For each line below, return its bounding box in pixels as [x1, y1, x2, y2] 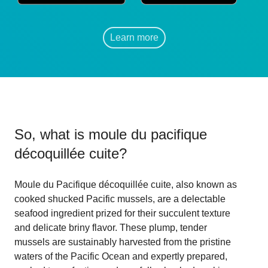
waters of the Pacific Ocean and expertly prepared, [14, 251, 227, 261]
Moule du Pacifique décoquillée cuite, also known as [14, 179, 237, 190]
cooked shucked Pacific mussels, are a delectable [14, 193, 226, 204]
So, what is [14, 126, 89, 142]
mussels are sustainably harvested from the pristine [14, 236, 231, 247]
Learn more [109, 32, 159, 42]
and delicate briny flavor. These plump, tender [14, 222, 207, 233]
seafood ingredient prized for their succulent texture [14, 208, 230, 218]
